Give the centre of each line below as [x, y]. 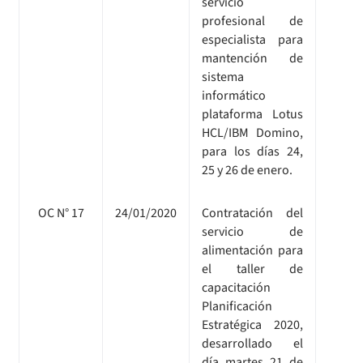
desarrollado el [252, 343]
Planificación [237, 306]
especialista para [252, 39]
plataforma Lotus [252, 114]
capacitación [236, 287]
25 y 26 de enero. [247, 170]
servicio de [252, 231]
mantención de [252, 58]
